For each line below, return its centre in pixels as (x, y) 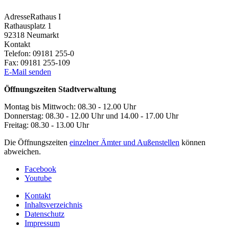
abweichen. (22, 152)
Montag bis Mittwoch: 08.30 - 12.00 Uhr (70, 107)
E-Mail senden (28, 72)
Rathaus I (45, 17)
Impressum (42, 223)
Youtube (38, 178)
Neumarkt (43, 35)
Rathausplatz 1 (28, 26)
